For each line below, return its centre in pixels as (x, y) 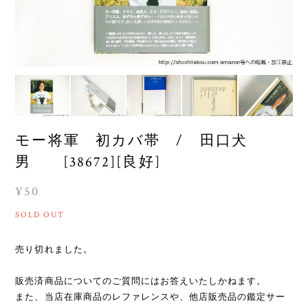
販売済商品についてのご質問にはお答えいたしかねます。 (141, 280)
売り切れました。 (54, 249)
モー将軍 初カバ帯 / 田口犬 (131, 140)
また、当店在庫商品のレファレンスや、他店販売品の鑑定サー (151, 296)
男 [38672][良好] (88, 162)
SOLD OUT (40, 214)
